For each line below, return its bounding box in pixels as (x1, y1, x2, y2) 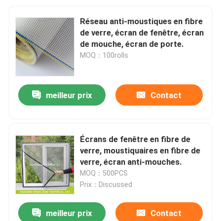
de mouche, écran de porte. (80, 38, 184, 49)
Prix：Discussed (80, 180, 133, 188)
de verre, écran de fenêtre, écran (80, 27, 204, 37)
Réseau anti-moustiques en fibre (80, 16, 203, 26)
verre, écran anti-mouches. (80, 156, 183, 167)
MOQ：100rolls (80, 51, 129, 59)
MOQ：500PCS (80, 169, 128, 177)
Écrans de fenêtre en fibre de (80, 134, 191, 144)
